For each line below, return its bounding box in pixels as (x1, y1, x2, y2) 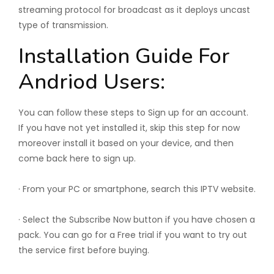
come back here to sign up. (18, 152, 136, 165)
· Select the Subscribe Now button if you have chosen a (18, 213, 255, 226)
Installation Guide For (18, 42, 230, 70)
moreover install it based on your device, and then (18, 137, 234, 149)
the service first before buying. (18, 244, 149, 256)
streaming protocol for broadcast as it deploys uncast (18, 4, 250, 16)
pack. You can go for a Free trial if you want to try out (18, 229, 247, 241)
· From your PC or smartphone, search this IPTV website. (18, 183, 256, 195)
